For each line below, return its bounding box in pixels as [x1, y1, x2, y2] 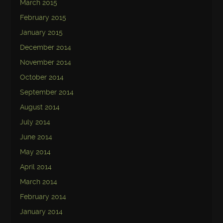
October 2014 [20, 73, 64, 82]
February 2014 [20, 192, 67, 201]
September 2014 [20, 88, 74, 97]
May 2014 [20, 147, 51, 156]
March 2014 [20, 177, 58, 186]
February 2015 [20, 13, 67, 22]
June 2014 [20, 132, 53, 141]
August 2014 [20, 103, 60, 111]
